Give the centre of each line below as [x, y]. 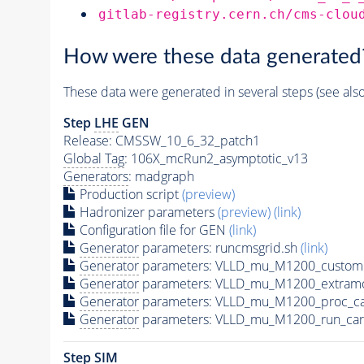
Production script [129, 195]
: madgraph [161, 177]
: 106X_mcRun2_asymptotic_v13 [216, 159]
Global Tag [93, 159]
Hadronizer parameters [147, 212]
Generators [95, 177]
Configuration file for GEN [152, 230]
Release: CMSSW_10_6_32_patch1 [161, 141]
